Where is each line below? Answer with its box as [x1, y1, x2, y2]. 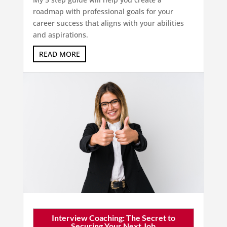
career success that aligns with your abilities [32, 18, 184, 28]
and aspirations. [32, 30, 88, 40]
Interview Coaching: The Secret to [51, 213, 175, 223]
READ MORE [39, 49, 80, 59]
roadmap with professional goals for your [32, 7, 173, 17]
